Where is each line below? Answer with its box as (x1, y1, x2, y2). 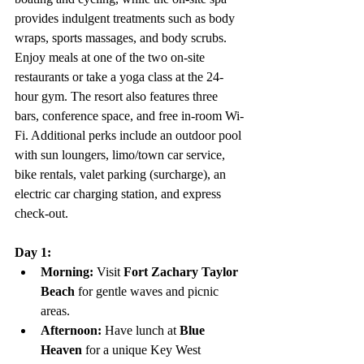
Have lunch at (102, 323, 180, 338)
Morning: (41, 265, 93, 279)
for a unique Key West (82, 343, 204, 357)
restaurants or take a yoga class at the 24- (15, 70, 223, 84)
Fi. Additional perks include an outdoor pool (15, 128, 245, 143)
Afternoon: (41, 323, 102, 338)
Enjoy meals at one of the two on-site (15, 50, 208, 65)
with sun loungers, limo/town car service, (15, 148, 228, 162)
